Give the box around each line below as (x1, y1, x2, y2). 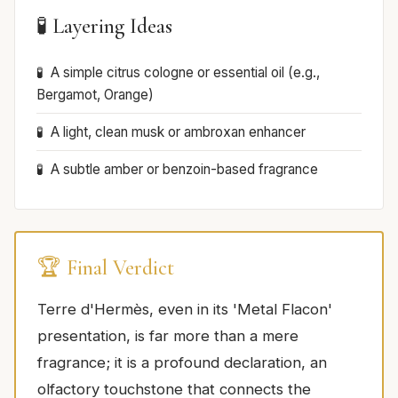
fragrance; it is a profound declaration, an (37, 354, 327, 372)
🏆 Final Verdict (37, 255, 174, 282)
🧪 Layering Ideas (36, 13, 172, 40)
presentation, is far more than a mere (37, 327, 298, 346)
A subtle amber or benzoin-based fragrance (51, 161, 318, 179)
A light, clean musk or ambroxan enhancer (51, 123, 306, 141)
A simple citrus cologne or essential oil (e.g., (51, 64, 320, 82)
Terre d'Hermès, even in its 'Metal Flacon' (37, 300, 332, 319)
